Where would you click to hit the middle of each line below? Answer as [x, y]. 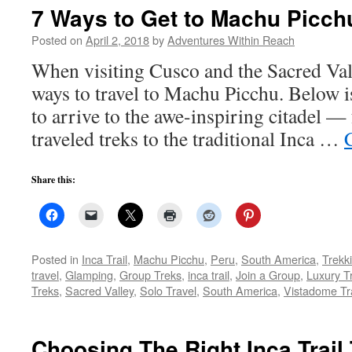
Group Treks [150, 275]
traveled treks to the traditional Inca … [188, 138]
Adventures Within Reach [231, 40]
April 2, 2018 [117, 40]
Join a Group [268, 275]
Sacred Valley [99, 290]
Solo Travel [168, 290]
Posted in [55, 259]
